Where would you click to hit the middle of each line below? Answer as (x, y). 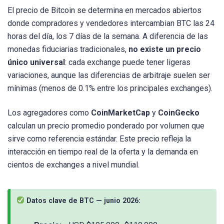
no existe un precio (165, 49)
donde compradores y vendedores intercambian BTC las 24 (111, 23)
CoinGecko (179, 112)
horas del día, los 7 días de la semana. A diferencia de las (108, 36)
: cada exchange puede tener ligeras (128, 62)
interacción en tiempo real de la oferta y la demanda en (103, 151)
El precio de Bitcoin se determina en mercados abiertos (104, 10)
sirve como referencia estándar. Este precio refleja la (99, 138)
